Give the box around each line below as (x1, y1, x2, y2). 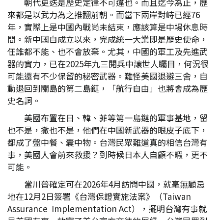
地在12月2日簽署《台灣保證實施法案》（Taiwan (7, 190, 191, 202)
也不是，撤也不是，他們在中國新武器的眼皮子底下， (7, 124, 208, 136)
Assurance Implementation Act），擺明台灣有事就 (7, 202, 207, 215)
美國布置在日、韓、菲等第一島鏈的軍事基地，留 (24, 111, 208, 124)
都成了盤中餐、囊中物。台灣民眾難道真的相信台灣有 (7, 136, 208, 148)
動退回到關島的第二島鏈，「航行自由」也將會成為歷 (7, 82, 208, 94)
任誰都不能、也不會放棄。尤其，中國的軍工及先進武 (7, 45, 208, 57)
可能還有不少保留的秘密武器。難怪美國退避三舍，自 (7, 70, 208, 82)
